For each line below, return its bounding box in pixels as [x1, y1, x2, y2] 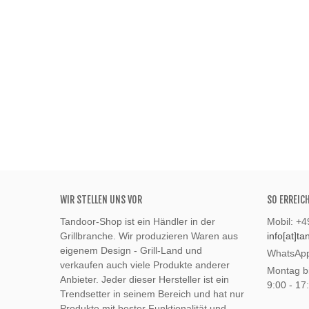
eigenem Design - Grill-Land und [60, 245, 202, 257]
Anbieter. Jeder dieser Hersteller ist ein [60, 274, 229, 286]
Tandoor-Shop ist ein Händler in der [60, 216, 215, 228]
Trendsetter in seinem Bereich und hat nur [60, 288, 244, 300]
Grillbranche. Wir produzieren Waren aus [60, 230, 238, 242]
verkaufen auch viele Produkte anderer [60, 259, 230, 271]
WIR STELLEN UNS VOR [60, 194, 142, 206]
